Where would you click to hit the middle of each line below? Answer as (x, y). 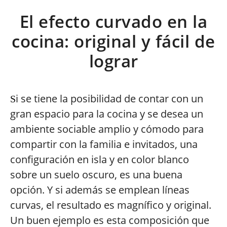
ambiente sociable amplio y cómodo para (107, 129)
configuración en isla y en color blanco (100, 159)
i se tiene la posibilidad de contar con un (109, 99)
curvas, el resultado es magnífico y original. (111, 205)
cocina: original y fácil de (113, 41)
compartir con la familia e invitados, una (104, 144)
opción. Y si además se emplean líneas (100, 190)
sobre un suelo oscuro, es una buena (96, 175)
